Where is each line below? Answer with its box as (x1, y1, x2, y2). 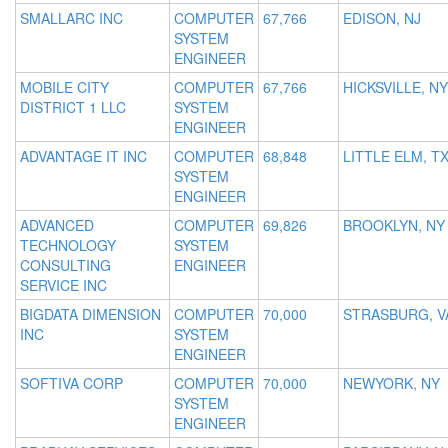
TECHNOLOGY (20, 235, 116, 256)
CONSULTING (20, 255, 111, 276)
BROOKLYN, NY (343, 215, 445, 236)
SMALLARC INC (20, 8, 123, 29)
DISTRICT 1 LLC (20, 97, 126, 118)
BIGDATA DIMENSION (20, 304, 161, 325)
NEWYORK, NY (343, 373, 440, 394)
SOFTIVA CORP (20, 373, 123, 394)
